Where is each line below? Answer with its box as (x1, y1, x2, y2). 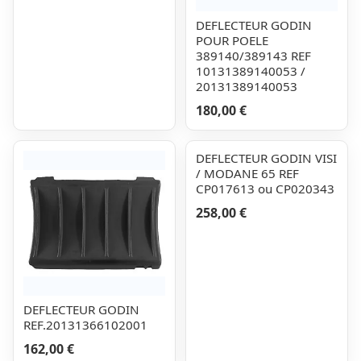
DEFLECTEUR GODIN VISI (196, 150, 337, 166)
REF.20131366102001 (23, 317, 147, 333)
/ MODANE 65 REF (196, 165, 299, 181)
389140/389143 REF (196, 48, 311, 64)
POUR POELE (196, 32, 268, 48)
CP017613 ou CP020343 (196, 180, 334, 197)
